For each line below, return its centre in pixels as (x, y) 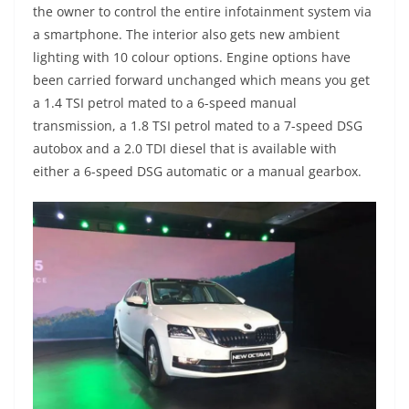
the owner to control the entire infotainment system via (202, 11)
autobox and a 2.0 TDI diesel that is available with (185, 148)
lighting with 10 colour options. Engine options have (192, 57)
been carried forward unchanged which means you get (201, 79)
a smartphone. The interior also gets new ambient (186, 34)
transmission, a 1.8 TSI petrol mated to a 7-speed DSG (198, 125)
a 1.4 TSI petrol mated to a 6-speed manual (165, 102)
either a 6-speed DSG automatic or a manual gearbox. (197, 171)
